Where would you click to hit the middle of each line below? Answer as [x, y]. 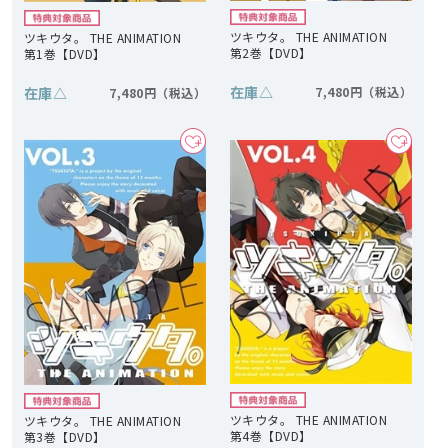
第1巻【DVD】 [65, 53]
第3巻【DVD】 [65, 436]
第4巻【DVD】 [271, 435]
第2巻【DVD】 [271, 52]
